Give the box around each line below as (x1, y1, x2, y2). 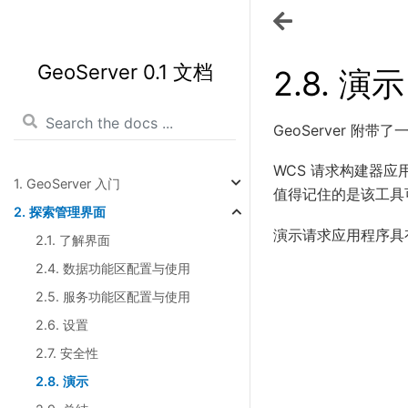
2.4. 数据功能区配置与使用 (36, 260, 190, 276)
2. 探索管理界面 (14, 204, 106, 219)
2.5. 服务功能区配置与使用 (36, 289, 190, 304)
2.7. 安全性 (36, 345, 98, 361)
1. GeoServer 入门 (14, 176, 120, 191)
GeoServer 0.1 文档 (36, 60, 213, 84)
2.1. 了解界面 (36, 232, 110, 248)
